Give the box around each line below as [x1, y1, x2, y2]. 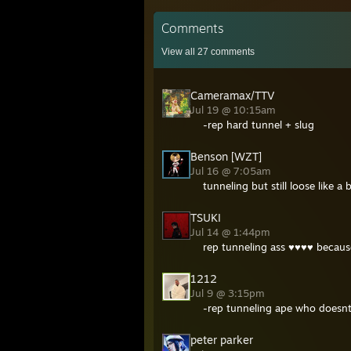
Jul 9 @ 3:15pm [190, 287, 268, 300]
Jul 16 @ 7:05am [190, 165, 274, 178]
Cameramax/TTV [190, 89, 274, 103]
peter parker [190, 333, 253, 347]
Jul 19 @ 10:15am [190, 103, 279, 117]
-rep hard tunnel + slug [203, 118, 314, 132]
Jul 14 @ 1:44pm [190, 226, 273, 239]
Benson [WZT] [190, 150, 262, 164]
